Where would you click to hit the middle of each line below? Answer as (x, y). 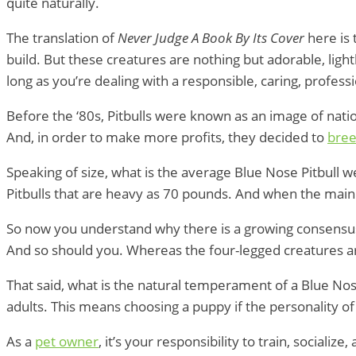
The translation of (62, 38)
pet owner (67, 342)
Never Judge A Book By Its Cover (213, 38)
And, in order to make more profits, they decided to (167, 137)
